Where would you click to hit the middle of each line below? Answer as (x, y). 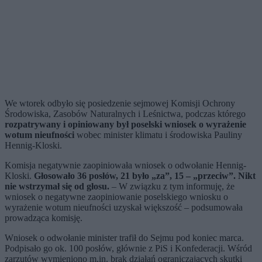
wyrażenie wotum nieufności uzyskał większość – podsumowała (124, 208)
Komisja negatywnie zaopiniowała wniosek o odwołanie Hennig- (125, 166)
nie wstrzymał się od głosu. (57, 187)
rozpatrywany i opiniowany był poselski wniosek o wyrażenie (125, 125)
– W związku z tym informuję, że (172, 187)
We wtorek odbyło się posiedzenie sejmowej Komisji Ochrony (120, 104)
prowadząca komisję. (44, 218)
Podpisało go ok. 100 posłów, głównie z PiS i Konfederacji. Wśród (128, 249)
